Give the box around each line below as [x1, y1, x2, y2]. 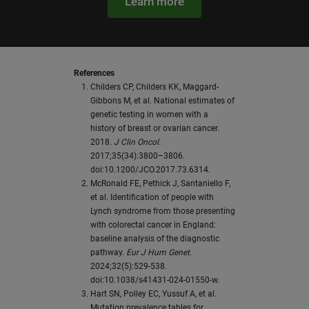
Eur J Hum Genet [126, 248, 190, 258]
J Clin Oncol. [113, 137, 161, 148]
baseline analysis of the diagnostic [90, 234, 219, 244]
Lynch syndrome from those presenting [90, 206, 235, 217]
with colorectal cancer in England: [90, 220, 216, 230]
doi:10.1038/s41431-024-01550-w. [90, 275, 219, 286]
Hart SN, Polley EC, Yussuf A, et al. [90, 289, 217, 299]
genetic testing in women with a [90, 110, 208, 120]
